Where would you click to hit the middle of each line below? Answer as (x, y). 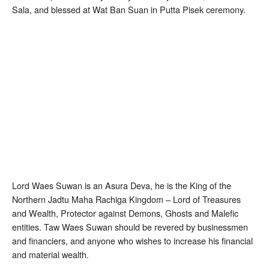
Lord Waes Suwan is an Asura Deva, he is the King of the (122, 185)
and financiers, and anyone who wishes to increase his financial (132, 240)
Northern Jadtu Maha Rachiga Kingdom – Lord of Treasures (126, 199)
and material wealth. (50, 254)
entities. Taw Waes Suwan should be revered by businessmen (130, 226)
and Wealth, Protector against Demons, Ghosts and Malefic (125, 213)
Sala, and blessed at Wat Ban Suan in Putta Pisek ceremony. (129, 10)
